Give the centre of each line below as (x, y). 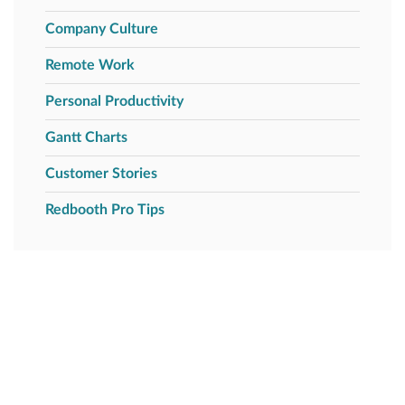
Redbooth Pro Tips (105, 209)
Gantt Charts (86, 137)
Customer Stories (101, 173)
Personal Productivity (114, 101)
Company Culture (102, 28)
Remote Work (90, 65)
